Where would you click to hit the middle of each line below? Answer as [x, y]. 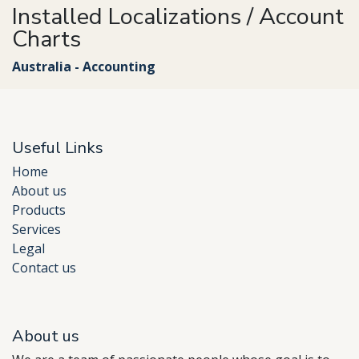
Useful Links [58, 148]
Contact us [44, 268]
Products [39, 210]
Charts [46, 39]
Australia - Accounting [84, 67]
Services [36, 230]
